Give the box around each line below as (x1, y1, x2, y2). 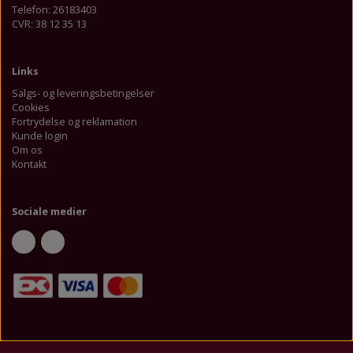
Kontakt (12, 158, 46, 172)
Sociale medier (12, 205, 87, 219)
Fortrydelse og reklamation (12, 115, 137, 129)
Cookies (12, 101, 50, 115)
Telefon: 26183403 (12, 2, 97, 17)
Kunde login (12, 129, 68, 143)
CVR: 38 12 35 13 (12, 17, 87, 31)
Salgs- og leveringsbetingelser (12, 87, 154, 101)
